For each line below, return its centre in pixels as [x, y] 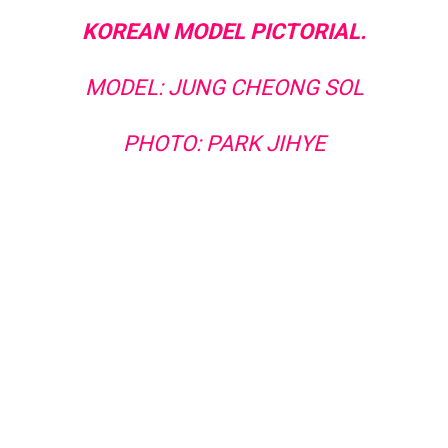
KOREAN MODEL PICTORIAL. [224, 31]
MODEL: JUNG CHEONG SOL [224, 87]
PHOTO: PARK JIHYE [224, 143]
